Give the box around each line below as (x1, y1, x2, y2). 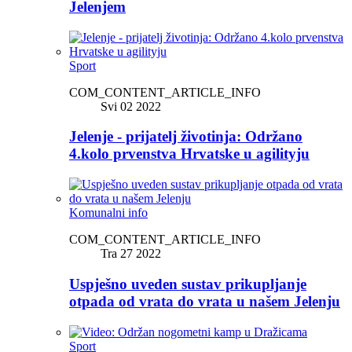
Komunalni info (69, 206, 148, 220)
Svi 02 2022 (101, 99, 161, 113)
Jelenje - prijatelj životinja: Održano (69, 128, 302, 145)
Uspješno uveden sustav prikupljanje (69, 275, 306, 292)
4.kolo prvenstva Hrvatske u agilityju (69, 145, 310, 163)
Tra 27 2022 (101, 247, 161, 261)
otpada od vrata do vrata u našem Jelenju (69, 292, 340, 310)
